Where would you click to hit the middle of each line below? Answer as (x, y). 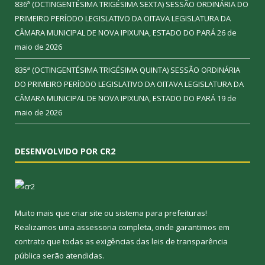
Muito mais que (43, 213)
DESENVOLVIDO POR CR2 (65, 151)
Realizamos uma (46, 227)
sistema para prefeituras (160, 213)
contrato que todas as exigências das (83, 242)
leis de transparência (190, 242)
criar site (87, 213)
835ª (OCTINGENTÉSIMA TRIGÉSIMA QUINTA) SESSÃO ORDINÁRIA (127, 70)
